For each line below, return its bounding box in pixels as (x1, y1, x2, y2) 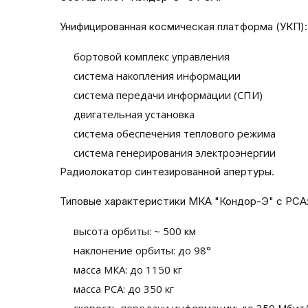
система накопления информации (74, 69, 241, 82)
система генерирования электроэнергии (74, 146, 276, 159)
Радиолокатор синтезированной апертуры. (60, 165, 274, 178)
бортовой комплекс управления (74, 49, 230, 63)
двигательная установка (74, 107, 195, 121)
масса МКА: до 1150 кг (74, 263, 182, 276)
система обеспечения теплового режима (74, 126, 276, 140)
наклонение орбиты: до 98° (74, 243, 211, 257)
